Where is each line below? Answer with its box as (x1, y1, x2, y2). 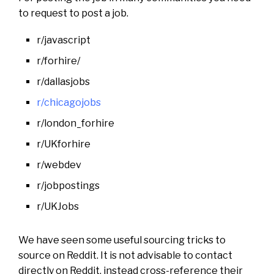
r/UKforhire (37, 138, 91, 150)
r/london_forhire (37, 117, 114, 130)
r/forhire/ (37, 55, 80, 67)
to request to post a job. (18, 7, 128, 20)
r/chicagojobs (37, 97, 101, 109)
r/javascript (37, 34, 91, 46)
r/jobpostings (37, 180, 100, 192)
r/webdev (37, 159, 81, 171)
